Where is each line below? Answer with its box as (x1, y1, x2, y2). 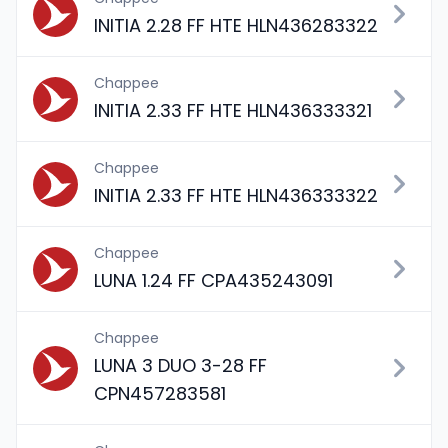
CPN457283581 (94, 381, 226, 406)
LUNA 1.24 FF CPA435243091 (94, 268, 333, 293)
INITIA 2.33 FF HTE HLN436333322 (94, 183, 378, 208)
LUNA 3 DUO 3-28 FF (94, 353, 267, 378)
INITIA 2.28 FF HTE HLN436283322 (94, 13, 378, 38)
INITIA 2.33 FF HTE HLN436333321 (94, 98, 372, 123)
